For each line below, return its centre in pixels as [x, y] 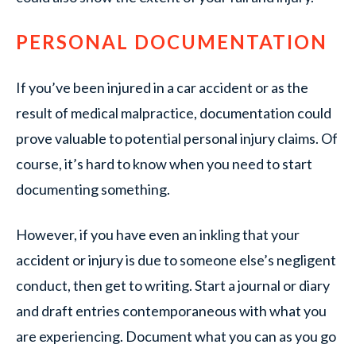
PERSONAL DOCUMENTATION [172, 42]
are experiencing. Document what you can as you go [176, 336]
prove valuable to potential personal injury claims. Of [177, 138]
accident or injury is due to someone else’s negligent [176, 260]
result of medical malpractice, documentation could [174, 113]
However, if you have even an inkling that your [158, 234]
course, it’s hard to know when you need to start [164, 164]
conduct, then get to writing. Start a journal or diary [173, 285]
